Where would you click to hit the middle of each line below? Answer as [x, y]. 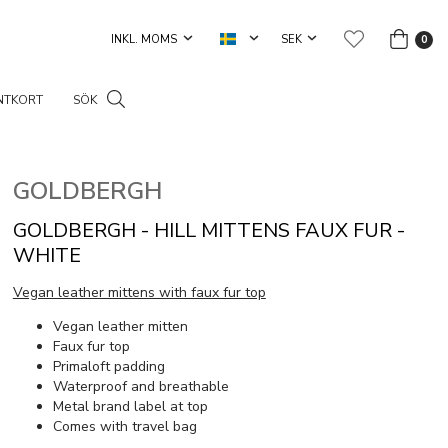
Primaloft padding [108, 366]
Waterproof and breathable [140, 386]
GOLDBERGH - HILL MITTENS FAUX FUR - [208, 230]
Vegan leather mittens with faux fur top [139, 292]
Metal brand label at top [130, 406]
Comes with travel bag [124, 426]
